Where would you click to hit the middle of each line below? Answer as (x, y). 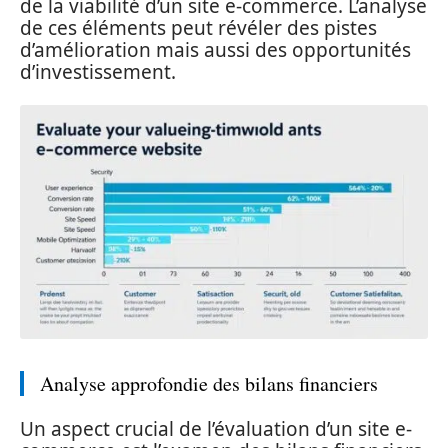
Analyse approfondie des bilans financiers (209, 383)
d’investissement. (98, 71)
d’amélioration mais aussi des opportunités (215, 49)
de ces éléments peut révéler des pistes (198, 27)
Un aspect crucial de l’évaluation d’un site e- (216, 429)
